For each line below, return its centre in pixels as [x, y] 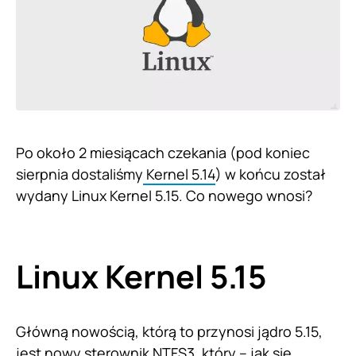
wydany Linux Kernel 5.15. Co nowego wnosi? [164, 195]
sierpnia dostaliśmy [79, 174]
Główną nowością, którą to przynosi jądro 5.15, [169, 331]
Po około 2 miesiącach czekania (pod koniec [163, 152]
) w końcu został [271, 174]
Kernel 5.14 [179, 174]
